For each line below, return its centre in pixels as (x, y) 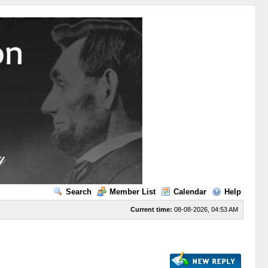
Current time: (151, 209)
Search (78, 192)
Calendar (190, 192)
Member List (132, 192)
